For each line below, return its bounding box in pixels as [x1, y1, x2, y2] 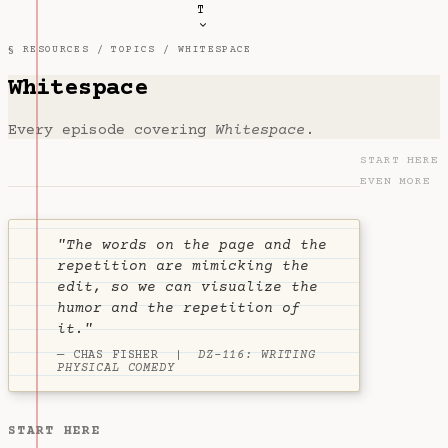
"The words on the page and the [57, 238, 327, 254]
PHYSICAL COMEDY [57, 362, 175, 375]
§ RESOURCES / [8, 44, 112, 55]
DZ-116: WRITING [198, 349, 316, 362]
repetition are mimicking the [57, 259, 309, 275]
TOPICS [111, 44, 156, 55]
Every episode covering [8, 121, 215, 139]
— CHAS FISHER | [57, 349, 199, 362]
